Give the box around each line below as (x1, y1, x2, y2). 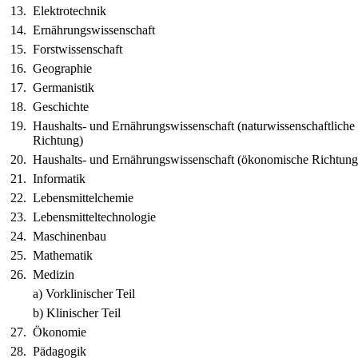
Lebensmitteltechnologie (33, 210, 156, 224)
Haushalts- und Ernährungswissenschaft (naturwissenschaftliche (33, 119, 355, 133)
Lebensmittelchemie (33, 191, 133, 205)
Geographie (33, 62, 92, 75)
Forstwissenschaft (33, 42, 122, 56)
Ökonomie (33, 325, 86, 339)
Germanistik (33, 81, 94, 94)
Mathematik (33, 249, 93, 262)
